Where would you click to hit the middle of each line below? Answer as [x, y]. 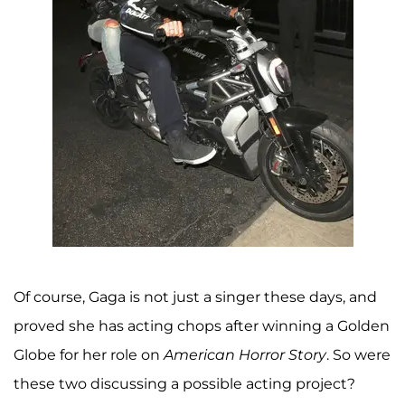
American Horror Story [245, 355]
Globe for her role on [89, 355]
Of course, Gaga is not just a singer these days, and [195, 297]
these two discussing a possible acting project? [184, 384]
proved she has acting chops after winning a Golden [202, 326]
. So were [358, 355]
